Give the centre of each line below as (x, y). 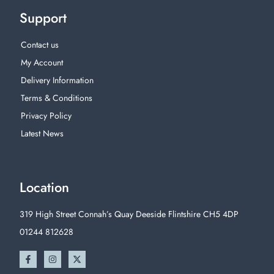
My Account (42, 62)
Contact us (39, 44)
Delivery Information (57, 80)
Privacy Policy (46, 115)
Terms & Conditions (56, 98)
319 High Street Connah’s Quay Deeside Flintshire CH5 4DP (129, 214)
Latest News (42, 133)
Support (43, 17)
